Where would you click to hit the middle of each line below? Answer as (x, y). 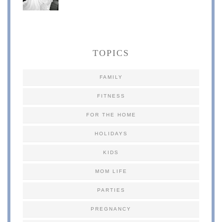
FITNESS (111, 96)
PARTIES (111, 190)
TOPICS (111, 53)
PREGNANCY (111, 209)
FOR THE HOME (111, 114)
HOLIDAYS (111, 133)
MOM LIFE (111, 171)
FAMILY (111, 77)
